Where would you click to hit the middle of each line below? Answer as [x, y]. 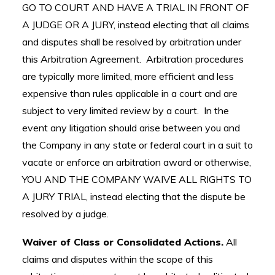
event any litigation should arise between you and [131, 128]
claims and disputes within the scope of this [118, 259]
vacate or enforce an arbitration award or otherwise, [137, 162]
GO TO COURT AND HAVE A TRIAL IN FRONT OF [135, 7]
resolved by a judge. [65, 214]
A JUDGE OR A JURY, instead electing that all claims [136, 25]
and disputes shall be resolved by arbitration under [132, 42]
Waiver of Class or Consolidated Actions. [123, 242]
